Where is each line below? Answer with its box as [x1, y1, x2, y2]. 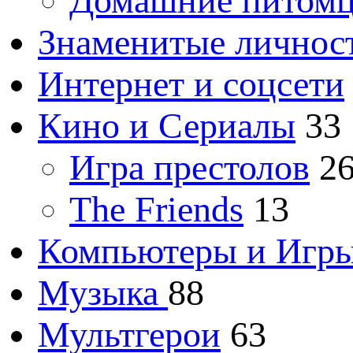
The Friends [69, 188, 243, 229]
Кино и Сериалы [38, 105, 295, 146]
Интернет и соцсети [38, 63, 344, 104]
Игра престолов [69, 147, 310, 188]
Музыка [38, 272, 168, 313]
